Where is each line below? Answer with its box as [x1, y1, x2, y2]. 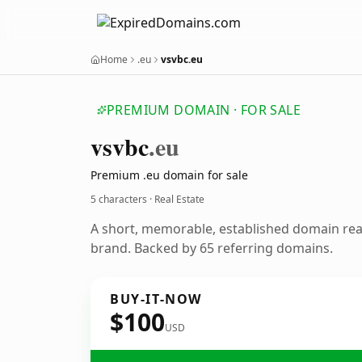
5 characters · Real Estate [90, 192, 204, 206]
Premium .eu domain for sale [90, 167, 248, 183]
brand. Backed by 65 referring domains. [90, 239, 333, 257]
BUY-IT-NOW [110, 290, 202, 308]
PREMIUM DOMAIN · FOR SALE [107, 101, 301, 119]
